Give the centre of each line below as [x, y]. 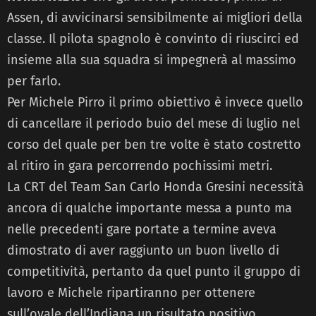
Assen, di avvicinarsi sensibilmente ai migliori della [155, 17]
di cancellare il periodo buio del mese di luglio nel [153, 123]
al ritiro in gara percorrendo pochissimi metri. [140, 165]
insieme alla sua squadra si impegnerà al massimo [152, 60]
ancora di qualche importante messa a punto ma [150, 208]
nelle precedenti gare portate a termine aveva [142, 229]
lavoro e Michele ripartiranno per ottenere [131, 292]
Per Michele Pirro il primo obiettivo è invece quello [155, 102]
